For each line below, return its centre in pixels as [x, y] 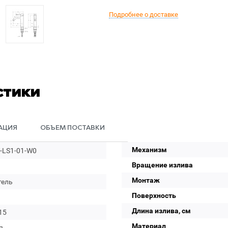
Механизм [149, 150]
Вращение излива [162, 165]
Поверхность [154, 195]
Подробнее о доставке [144, 15]
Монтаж [146, 180]
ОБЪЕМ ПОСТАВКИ [73, 128]
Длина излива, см [161, 211]
